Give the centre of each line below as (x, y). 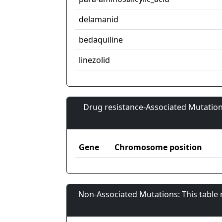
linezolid (94, 60)
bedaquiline (101, 40)
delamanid (99, 20)
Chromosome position (158, 147)
